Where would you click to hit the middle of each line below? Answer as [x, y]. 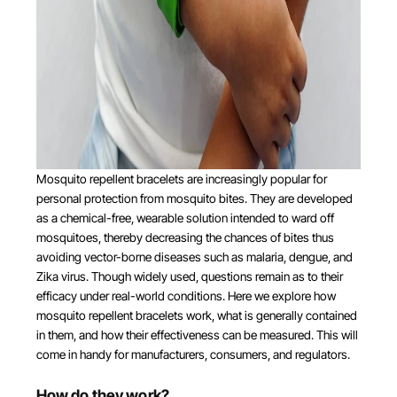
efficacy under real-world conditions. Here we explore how [186, 296]
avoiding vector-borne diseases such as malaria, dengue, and [194, 257]
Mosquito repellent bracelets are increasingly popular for [181, 179]
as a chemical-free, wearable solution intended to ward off [185, 218]
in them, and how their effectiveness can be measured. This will [197, 335]
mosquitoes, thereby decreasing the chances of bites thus [185, 237]
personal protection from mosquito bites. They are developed [194, 198]
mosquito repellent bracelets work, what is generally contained [196, 315]
